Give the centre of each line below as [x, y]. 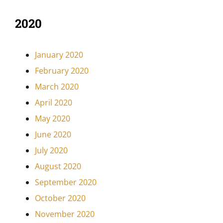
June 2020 [53, 135]
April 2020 [53, 103]
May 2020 [52, 119]
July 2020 [51, 151]
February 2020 [61, 71]
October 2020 [60, 198]
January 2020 [59, 55]
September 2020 [65, 182]
